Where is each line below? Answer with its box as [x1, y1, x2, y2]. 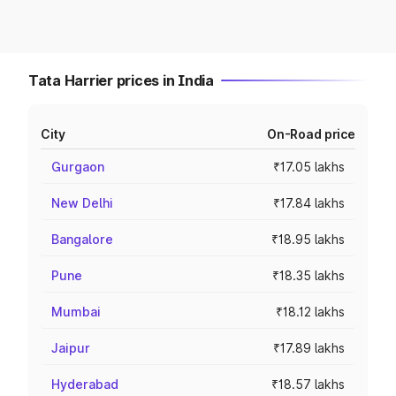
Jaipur [51, 340, 90, 355]
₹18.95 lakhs [271, 232, 345, 247]
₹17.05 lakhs [273, 159, 345, 174]
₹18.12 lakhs [276, 304, 345, 319]
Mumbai [51, 304, 101, 319]
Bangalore [51, 232, 113, 247]
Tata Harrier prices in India [28, 72, 214, 89]
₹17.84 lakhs [273, 195, 345, 210]
